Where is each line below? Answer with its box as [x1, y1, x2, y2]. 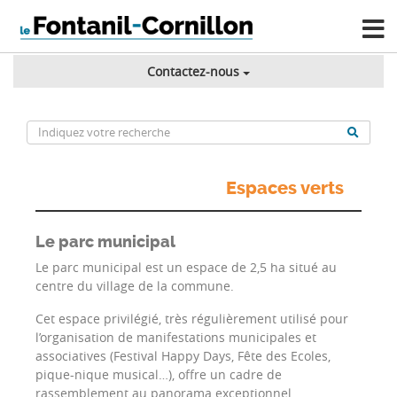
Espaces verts [226, 178, 344, 199]
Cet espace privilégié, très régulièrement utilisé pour [35, 310, 348, 328]
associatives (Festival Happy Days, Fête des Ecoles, [35, 347, 331, 365]
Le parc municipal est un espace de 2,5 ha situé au [35, 259, 337, 276]
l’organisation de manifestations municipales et [35, 329, 316, 346]
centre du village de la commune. [35, 277, 234, 295]
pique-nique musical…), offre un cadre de [35, 366, 282, 384]
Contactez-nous [146, 63, 239, 81]
